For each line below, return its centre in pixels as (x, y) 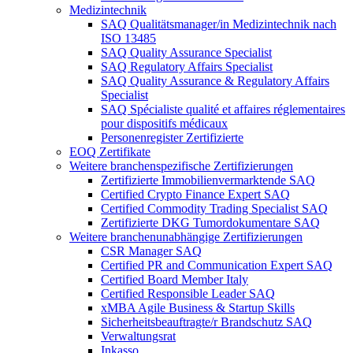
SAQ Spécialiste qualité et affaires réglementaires (223, 109)
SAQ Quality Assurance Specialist (186, 52)
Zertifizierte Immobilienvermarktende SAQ (208, 180)
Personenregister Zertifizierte (172, 137)
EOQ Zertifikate (110, 151)
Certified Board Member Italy (175, 279)
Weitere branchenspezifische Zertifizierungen (181, 165)
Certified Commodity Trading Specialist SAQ (214, 208)
